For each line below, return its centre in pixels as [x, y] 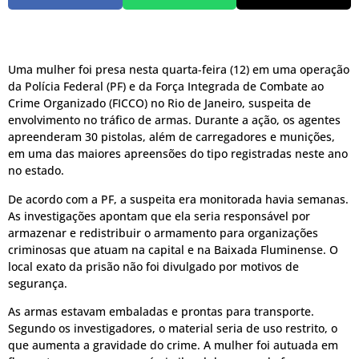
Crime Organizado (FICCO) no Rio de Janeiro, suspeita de [159, 103]
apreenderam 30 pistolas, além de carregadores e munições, [171, 137]
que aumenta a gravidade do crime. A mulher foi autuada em [173, 345]
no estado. [36, 171]
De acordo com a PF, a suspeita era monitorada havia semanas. [178, 199]
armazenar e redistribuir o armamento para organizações [163, 232]
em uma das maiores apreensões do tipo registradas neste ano [178, 154]
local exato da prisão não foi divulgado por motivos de [153, 266]
